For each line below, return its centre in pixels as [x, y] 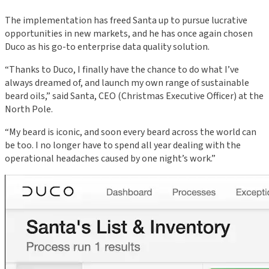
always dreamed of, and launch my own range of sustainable [127, 83]
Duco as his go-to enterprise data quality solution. [107, 47]
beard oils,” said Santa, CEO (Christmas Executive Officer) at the [134, 96]
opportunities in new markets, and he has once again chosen [129, 34]
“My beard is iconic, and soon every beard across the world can [131, 132]
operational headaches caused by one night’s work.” [110, 159]
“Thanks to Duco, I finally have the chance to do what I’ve [122, 70]
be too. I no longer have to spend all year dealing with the [123, 146]
